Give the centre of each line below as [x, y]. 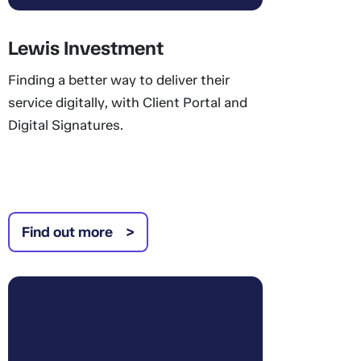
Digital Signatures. [65, 125]
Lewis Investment [85, 48]
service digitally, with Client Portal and [127, 102]
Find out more [67, 232]
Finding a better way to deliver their [118, 80]
